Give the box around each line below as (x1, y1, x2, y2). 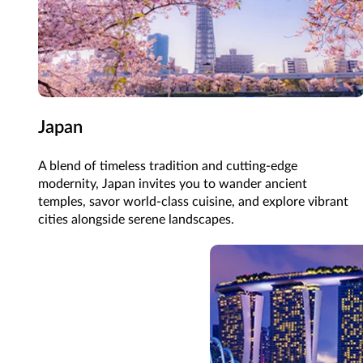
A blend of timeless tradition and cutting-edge (38, 160, 298, 173)
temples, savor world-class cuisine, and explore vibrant (38, 195, 349, 209)
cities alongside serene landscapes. (38, 213, 235, 227)
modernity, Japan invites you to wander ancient (38, 177, 308, 191)
